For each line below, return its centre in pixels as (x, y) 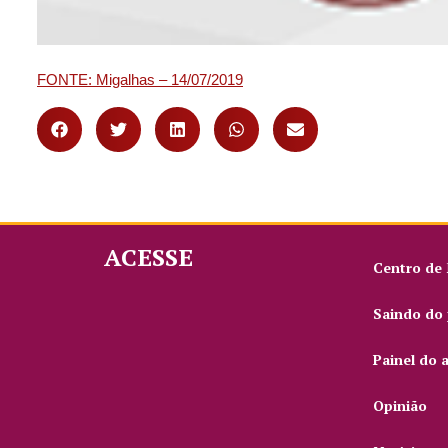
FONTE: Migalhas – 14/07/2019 (140, 79)
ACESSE (148, 257)
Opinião (400, 405)
